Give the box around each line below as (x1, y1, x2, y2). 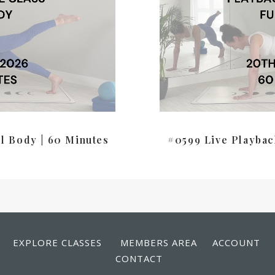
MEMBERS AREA (120, 236, 197, 249)
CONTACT (115, 252, 163, 265)
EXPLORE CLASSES (13, 236, 102, 249)
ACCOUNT (212, 236, 260, 249)
